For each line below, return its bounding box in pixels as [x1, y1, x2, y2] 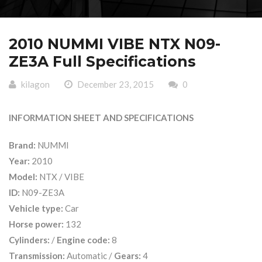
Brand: [9, 139, 36, 150]
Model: [9, 171, 37, 182]
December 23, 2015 [77, 78, 154, 89]
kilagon [21, 78, 50, 89]
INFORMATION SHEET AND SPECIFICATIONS [9, 112, 194, 123]
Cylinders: [9, 234, 50, 245]
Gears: [114, 250, 141, 261]
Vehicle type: [9, 202, 63, 213]
